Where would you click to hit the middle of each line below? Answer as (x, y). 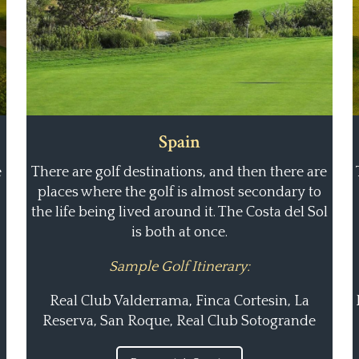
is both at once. (179, 232)
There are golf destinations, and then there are (179, 172)
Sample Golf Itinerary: (179, 266)
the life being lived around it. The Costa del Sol (179, 212)
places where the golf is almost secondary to (179, 192)
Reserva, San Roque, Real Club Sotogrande (179, 321)
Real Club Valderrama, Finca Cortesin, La (179, 301)
